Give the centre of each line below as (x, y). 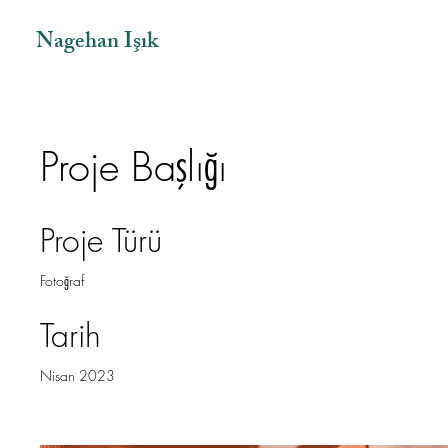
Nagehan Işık (97, 43)
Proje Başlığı (133, 166)
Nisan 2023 (77, 375)
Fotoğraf (62, 280)
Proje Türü (101, 240)
